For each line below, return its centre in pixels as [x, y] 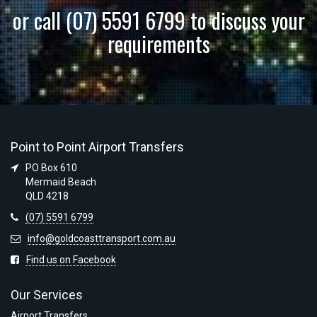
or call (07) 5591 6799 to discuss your [158, 21]
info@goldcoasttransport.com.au [102, 239]
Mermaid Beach [61, 182]
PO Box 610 [51, 168]
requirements [158, 44]
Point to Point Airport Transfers [97, 147]
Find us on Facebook [71, 260]
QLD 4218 [47, 196]
